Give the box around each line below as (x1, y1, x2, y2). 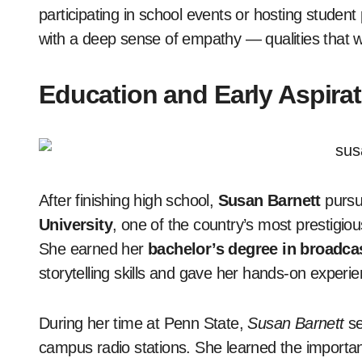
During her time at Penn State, (39, 314, 248, 332)
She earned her (39, 240, 148, 258)
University (39, 216, 113, 234)
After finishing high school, (39, 192, 218, 209)
